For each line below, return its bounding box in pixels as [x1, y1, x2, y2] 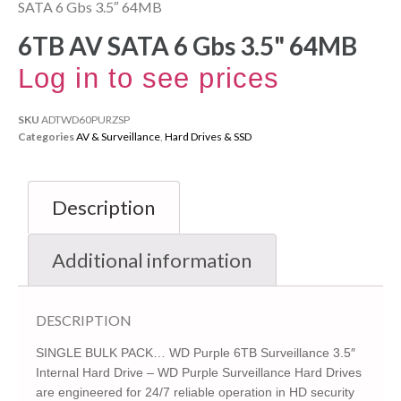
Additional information [52, 247, 252, 272]
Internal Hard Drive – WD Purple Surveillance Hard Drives [36, 365, 362, 380]
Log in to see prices [18, 62, 279, 94]
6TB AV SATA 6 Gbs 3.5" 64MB [18, 30, 357, 61]
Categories [18, 129, 74, 143]
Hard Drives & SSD [165, 129, 252, 143]
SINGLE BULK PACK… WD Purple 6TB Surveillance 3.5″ [36, 346, 355, 361]
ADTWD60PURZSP [41, 112, 130, 126]
